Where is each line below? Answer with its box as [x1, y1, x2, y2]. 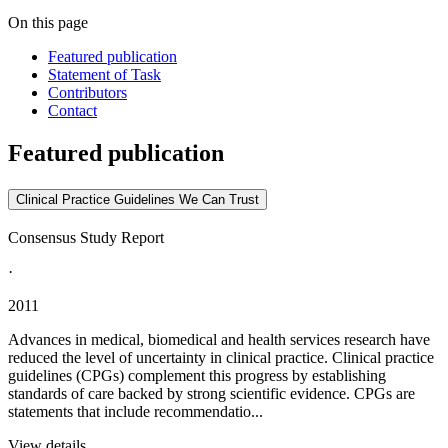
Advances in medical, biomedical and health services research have [8, 331, 430, 348]
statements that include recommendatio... [8, 403, 263, 420]
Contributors [48, 84, 127, 102]
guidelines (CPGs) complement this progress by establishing [8, 367, 386, 384]
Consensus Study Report [8, 229, 164, 246]
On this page [8, 14, 88, 32]
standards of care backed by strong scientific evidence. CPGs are [8, 385, 415, 402]
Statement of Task [48, 66, 161, 84]
